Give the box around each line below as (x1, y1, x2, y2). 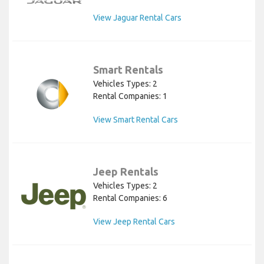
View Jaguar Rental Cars (93, 12, 181, 22)
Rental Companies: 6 (93, 193, 167, 203)
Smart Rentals (93, 63, 163, 75)
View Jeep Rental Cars (93, 216, 175, 226)
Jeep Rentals (93, 165, 159, 177)
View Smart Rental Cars (93, 114, 178, 124)
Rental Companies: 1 (93, 91, 167, 101)
